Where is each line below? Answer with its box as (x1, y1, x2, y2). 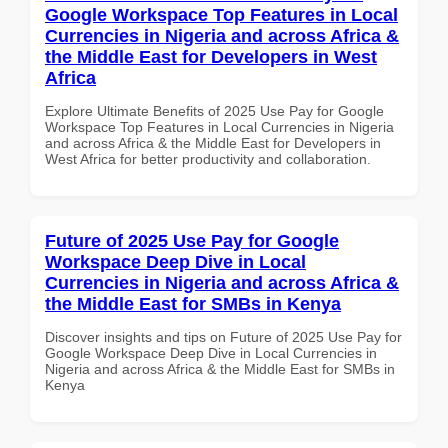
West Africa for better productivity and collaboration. (45, 150, 371, 167)
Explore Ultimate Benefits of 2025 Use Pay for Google (45, 102, 384, 119)
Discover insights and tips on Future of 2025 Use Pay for (45, 328, 402, 345)
